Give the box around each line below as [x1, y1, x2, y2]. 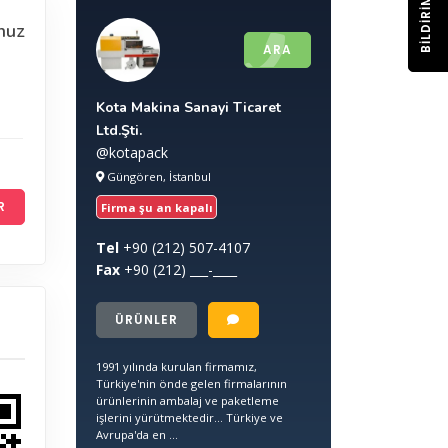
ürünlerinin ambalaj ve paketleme [96, 392, 279, 408]
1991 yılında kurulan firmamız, [96, 358, 257, 374]
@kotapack [96, 143, 168, 162]
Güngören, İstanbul [104, 168, 211, 184]
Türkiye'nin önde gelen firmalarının [96, 375, 287, 391]
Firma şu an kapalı [100, 199, 213, 215]
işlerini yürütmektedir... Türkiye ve [96, 409, 283, 425]
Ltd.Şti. [96, 121, 142, 140]
